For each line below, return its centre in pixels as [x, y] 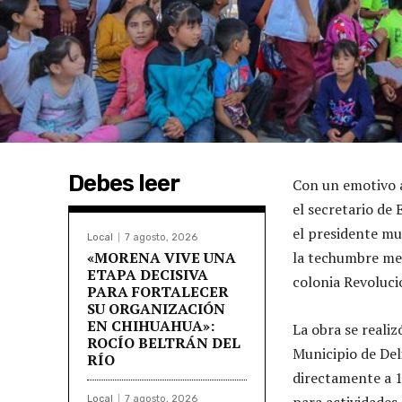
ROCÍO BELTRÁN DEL [164, 342]
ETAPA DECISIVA [148, 274]
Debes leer [124, 183]
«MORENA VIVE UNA [162, 257]
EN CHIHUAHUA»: [151, 325]
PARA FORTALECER [158, 291]
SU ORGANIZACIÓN [156, 308]
